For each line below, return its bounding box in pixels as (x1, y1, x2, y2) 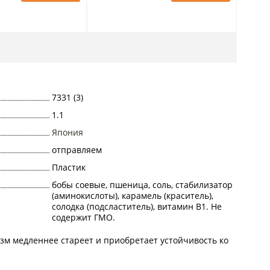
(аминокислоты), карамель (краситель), (51, 189, 213, 201)
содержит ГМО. (51, 211, 115, 223)
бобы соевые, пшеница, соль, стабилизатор (51, 178, 233, 190)
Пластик (51, 161, 86, 173)
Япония (51, 126, 83, 138)
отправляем (51, 143, 102, 155)
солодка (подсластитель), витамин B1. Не (51, 200, 222, 212)
